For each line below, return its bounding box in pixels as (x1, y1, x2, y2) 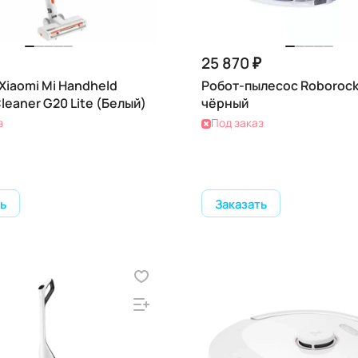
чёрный (201, 94, 249, 112)
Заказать (215, 195, 267, 212)
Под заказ (211, 115, 264, 130)
